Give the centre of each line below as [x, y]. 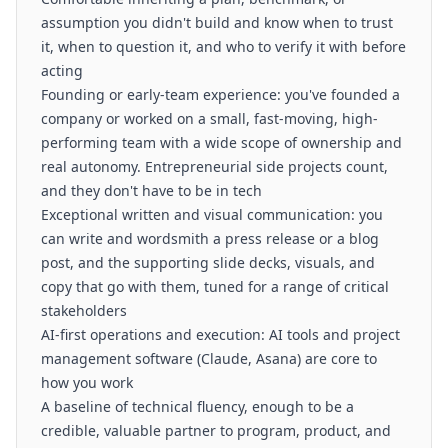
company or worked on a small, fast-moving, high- [209, 118]
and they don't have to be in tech [151, 190]
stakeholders [84, 310]
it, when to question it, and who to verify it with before [223, 46]
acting [62, 70]
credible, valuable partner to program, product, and [216, 430]
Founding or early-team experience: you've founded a [220, 94]
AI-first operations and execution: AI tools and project [220, 334]
